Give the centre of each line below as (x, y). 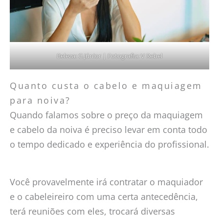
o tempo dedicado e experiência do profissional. (109, 144)
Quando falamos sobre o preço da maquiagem (106, 115)
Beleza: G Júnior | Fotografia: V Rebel (109, 55)
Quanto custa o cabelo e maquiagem (106, 85)
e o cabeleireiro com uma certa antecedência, (104, 197)
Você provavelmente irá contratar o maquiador (106, 182)
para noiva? (40, 100)
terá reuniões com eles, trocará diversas (92, 211)
